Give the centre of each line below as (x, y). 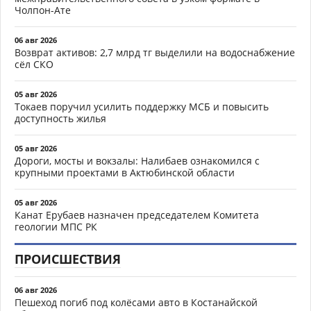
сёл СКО (34, 64)
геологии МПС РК (56, 226)
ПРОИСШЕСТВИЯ (68, 259)
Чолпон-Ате (43, 10)
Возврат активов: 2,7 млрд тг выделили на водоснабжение (155, 52)
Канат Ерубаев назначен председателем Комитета (137, 215)
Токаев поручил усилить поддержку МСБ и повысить (142, 106)
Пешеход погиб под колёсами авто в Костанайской (136, 302)
